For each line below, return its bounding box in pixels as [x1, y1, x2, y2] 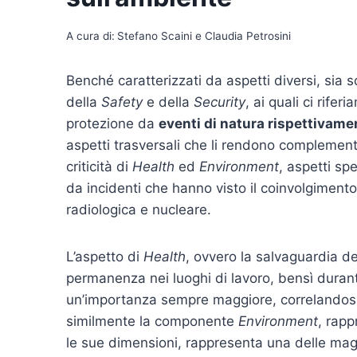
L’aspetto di [66, 248, 143, 265]
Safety [101, 93, 147, 110]
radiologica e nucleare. [66, 201, 211, 218]
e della [147, 93, 194, 110]
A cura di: [66, 29, 115, 42]
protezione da [66, 115, 159, 131]
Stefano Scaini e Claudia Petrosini [117, 29, 292, 42]
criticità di [66, 158, 132, 175]
